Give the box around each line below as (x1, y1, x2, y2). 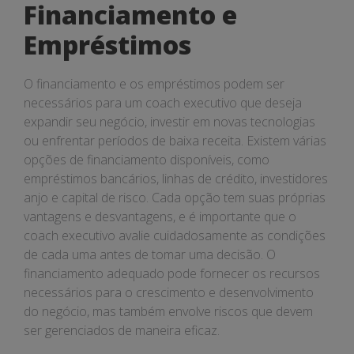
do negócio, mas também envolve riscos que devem (24, 303, 313, 320)
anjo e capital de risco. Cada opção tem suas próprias (24, 189, 326, 206)
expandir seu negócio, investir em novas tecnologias (24, 113, 315, 130)
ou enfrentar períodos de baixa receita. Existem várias (24, 132, 326, 149)
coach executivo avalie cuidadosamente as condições (24, 227, 326, 244)
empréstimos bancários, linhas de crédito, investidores (24, 170, 328, 187)
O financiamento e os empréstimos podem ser (24, 75, 284, 92)
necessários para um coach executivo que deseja (24, 94, 302, 111)
